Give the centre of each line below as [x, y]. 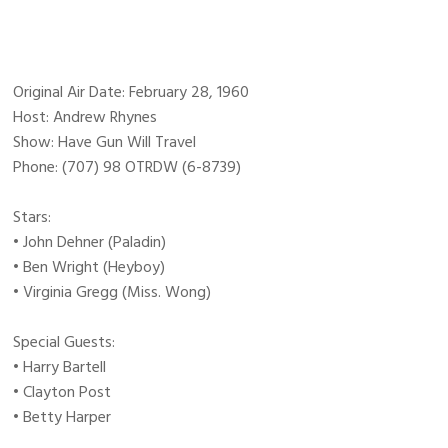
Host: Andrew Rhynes [85, 117]
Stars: [32, 217]
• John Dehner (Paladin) [90, 242]
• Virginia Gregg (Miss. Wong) [112, 292]
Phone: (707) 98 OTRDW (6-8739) [127, 167]
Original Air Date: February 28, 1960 [131, 92]
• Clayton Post [62, 392]
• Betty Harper [62, 417]
